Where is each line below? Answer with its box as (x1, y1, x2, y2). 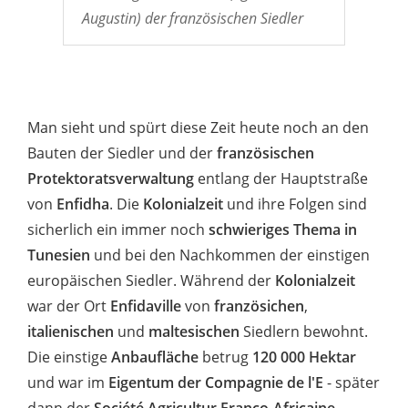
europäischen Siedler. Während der (27, 270, 275, 291)
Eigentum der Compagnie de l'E (108, 372, 323, 393)
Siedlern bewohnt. (240, 321, 368, 342)
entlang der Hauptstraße (194, 168, 368, 189)
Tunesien (27, 244, 90, 265)
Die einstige (27, 346, 111, 367)
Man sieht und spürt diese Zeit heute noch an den (27, 117, 369, 138)
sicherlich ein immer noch (27, 219, 209, 240)
